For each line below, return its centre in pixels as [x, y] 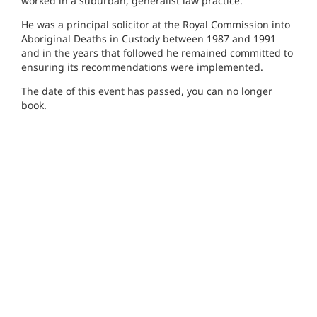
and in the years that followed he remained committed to [157, 52]
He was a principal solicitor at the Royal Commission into [156, 24]
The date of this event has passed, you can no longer [147, 91]
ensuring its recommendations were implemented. [142, 67]
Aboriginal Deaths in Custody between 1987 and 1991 [149, 38]
